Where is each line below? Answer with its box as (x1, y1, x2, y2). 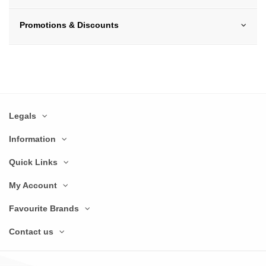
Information (9, 134, 56, 144)
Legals (9, 111, 36, 121)
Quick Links (9, 157, 58, 167)
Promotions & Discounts (20, 20, 119, 30)
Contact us (9, 227, 53, 236)
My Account (9, 180, 57, 190)
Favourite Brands (9, 204, 79, 213)
